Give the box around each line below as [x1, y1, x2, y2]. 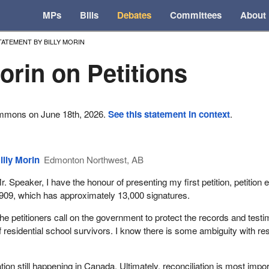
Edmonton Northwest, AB [44, 153, 144, 166]
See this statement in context [108, 107, 231, 121]
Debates [117, 8, 152, 22]
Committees [170, 8, 222, 22]
